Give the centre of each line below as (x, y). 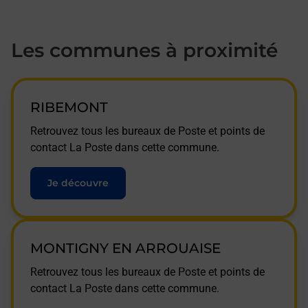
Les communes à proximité (144, 50)
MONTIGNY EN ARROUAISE (125, 248)
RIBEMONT (69, 107)
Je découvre (78, 183)
